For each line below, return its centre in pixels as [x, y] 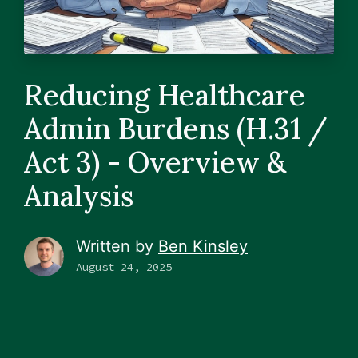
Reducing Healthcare [165, 95]
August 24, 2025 [124, 267]
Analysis [79, 195]
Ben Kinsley [203, 246]
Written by [117, 246]
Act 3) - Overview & [155, 162]
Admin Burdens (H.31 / [176, 128]
